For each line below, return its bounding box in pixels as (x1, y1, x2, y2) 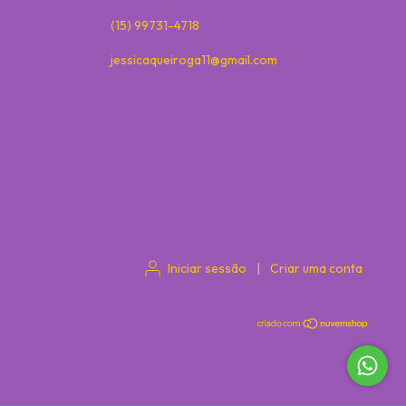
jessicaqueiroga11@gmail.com (111, 51, 277, 68)
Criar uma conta (270, 260, 362, 277)
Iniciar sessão (168, 260, 246, 277)
